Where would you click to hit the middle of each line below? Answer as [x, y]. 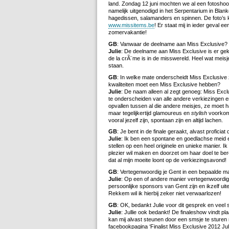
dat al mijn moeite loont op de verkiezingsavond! [167, 160]
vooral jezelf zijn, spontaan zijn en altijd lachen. [166, 120]
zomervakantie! [128, 32]
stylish [199, 113]
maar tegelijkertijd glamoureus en [150, 113]
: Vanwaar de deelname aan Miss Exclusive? [172, 44]
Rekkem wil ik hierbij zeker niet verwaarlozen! [165, 193]
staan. [116, 65]
